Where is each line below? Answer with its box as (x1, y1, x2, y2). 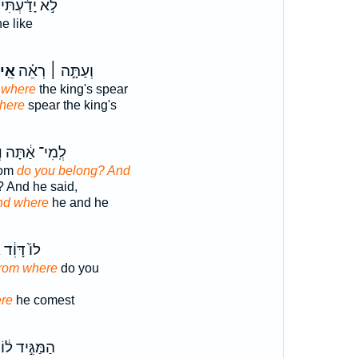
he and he (48, 196, 109, 209)
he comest (12, 293, 74, 307)
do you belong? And (16, 164, 130, 177)
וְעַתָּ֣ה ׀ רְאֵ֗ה (14, 62, 93, 80)
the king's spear (35, 82, 128, 96)
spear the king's (24, 98, 117, 112)
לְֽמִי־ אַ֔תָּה (2, 144, 66, 161)
